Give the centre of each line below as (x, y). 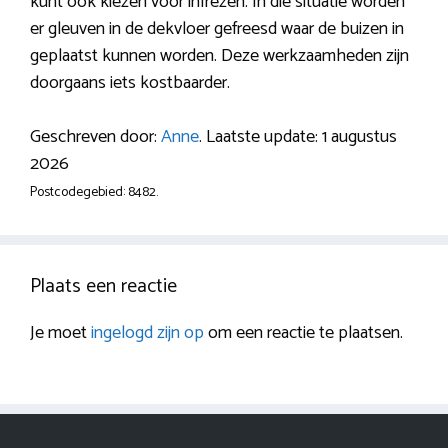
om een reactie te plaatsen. (303, 333)
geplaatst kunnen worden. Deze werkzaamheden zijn (219, 56)
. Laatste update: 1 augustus (298, 137)
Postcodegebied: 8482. (94, 192)
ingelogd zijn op (147, 333)
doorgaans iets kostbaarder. (130, 83)
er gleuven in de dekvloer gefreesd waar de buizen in (217, 29)
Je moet (60, 333)
